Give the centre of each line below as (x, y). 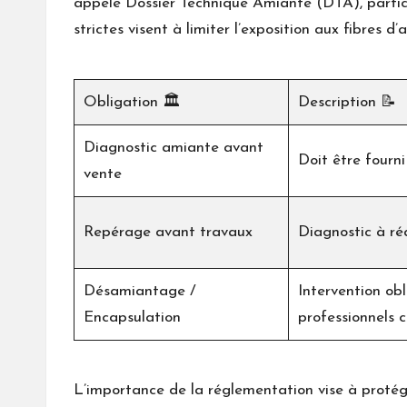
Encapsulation (132, 318)
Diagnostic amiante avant (174, 148)
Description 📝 (347, 103)
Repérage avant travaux (168, 233)
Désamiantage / (140, 292)
